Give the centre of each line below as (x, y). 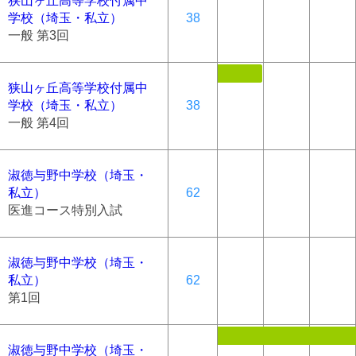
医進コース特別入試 (65, 210)
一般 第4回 (39, 122)
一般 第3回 (39, 35)
